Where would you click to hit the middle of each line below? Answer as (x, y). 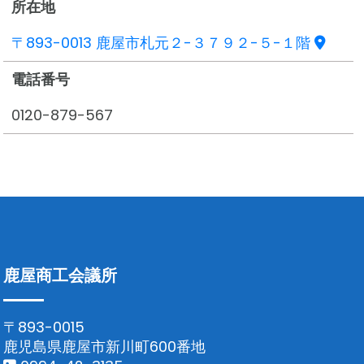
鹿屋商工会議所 (60, 275)
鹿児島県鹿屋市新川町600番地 (104, 347)
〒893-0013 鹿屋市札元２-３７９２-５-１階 (163, 43)
